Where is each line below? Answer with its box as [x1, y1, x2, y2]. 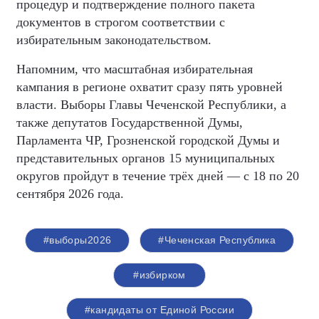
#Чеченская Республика [158, 234, 276, 246]
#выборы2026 [43, 234, 112, 246]
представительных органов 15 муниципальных [16, 151, 275, 166]
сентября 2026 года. [16, 187, 124, 202]
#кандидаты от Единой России [84, 304, 235, 316]
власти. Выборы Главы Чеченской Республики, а [16, 98, 286, 113]
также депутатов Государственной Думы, [16, 115, 243, 130]
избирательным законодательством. [16, 33, 211, 48]
